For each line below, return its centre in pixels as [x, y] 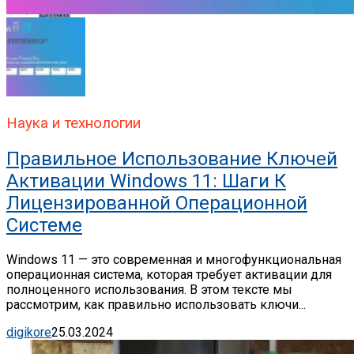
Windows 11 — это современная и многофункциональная [174, 259]
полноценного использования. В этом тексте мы [149, 289]
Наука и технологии [73, 123]
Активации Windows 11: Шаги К [146, 181]
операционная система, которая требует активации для [169, 274]
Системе [44, 225]
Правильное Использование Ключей [172, 158]
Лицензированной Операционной [157, 203]
